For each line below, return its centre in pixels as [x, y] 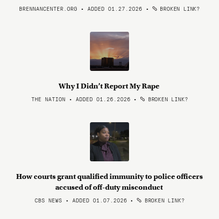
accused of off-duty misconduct [109, 187]
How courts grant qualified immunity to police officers [109, 176]
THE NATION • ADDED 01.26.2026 [81, 99]
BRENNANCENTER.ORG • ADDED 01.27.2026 [81, 8]
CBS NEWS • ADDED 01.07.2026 [81, 200]
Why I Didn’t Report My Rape [109, 86]
